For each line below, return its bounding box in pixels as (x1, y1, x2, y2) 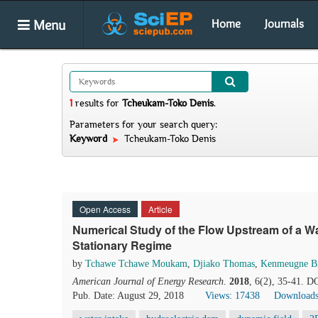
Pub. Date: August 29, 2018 (72, 290, 184, 301)
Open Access (79, 203, 131, 215)
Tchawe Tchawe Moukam (85, 258, 187, 269)
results (72, 97, 106, 109)
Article (148, 203, 172, 215)
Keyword (70, 133, 110, 144)
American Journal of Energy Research (72, 276, 224, 287)
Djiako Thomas (193, 258, 255, 269)
